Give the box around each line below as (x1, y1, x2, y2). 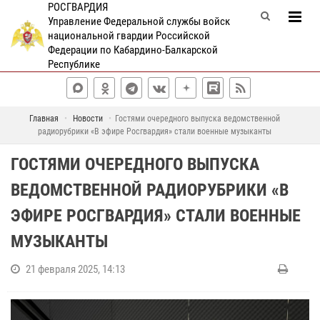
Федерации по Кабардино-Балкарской (47, 44, 218, 56)
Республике (47, 58, 100, 71)
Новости (73, 114, 103, 124)
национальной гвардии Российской (47, 29, 210, 42)
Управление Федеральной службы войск (47, 15, 230, 28)
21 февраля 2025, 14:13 (26, 263, 125, 276)
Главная (29, 114, 59, 124)
